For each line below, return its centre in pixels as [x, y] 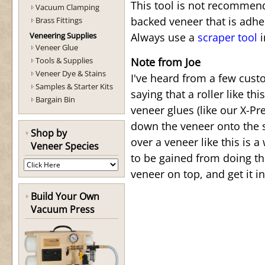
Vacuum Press [63, 209]
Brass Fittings [59, 20]
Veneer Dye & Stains [71, 73]
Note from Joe [166, 62]
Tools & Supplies [64, 60]
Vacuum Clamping [67, 7]
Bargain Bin [55, 99]
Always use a [164, 37]
